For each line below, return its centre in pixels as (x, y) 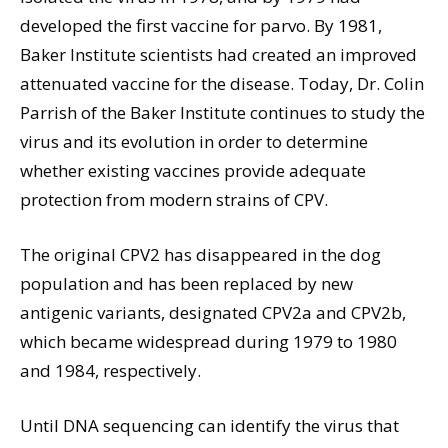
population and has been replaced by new (186, 283)
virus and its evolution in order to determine (194, 141)
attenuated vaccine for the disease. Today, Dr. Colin (222, 83)
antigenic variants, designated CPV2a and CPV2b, (213, 312)
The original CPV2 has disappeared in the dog (200, 254)
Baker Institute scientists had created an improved (218, 54)
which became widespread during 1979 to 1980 (208, 341)
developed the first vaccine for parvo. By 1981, (201, 25)
